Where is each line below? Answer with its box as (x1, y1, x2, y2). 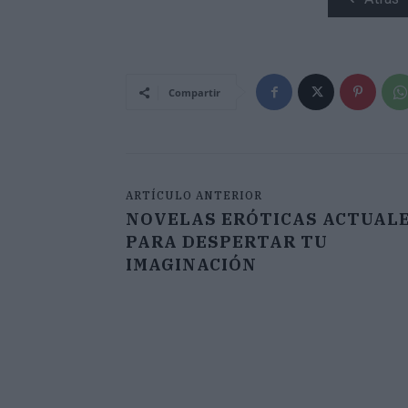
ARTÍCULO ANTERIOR (126, 189, 262, 203)
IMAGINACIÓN (126, 254, 257, 276)
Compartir (168, 86, 220, 100)
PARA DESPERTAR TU (126, 231, 328, 253)
